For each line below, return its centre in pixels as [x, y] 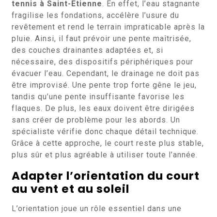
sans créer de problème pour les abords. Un [96, 120]
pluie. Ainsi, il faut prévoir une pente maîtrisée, [101, 39]
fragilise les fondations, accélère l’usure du [95, 15]
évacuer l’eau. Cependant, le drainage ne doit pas [106, 73]
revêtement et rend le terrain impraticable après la [108, 27]
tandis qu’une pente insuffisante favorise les [98, 97]
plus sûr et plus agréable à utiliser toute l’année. [105, 155]
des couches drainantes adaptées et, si [87, 50]
